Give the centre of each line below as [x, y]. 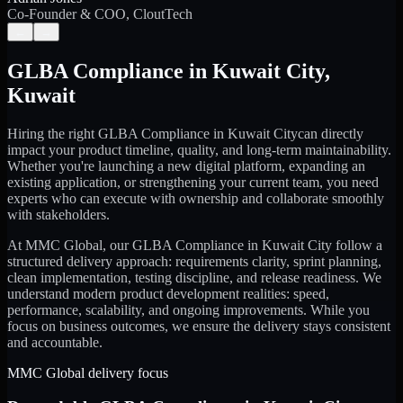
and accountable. [55, 342]
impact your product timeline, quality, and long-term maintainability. [199, 149]
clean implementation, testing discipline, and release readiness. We [194, 277]
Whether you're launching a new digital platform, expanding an [186, 166]
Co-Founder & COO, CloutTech [100, 13]
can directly [331, 133]
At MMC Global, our [70, 245]
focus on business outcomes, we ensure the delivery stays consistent [199, 326]
